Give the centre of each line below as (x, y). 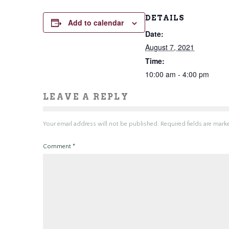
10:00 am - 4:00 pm (177, 74)
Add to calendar (96, 22)
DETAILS (165, 18)
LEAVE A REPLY (86, 97)
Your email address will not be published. (101, 124)
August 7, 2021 (170, 47)
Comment (58, 146)
